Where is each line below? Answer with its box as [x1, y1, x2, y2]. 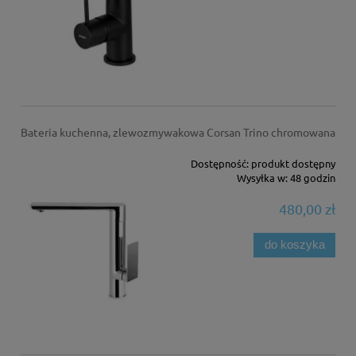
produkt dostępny [251, 156, 336, 170]
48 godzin [290, 170, 336, 184]
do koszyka [264, 238, 325, 252]
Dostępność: [191, 156, 250, 170]
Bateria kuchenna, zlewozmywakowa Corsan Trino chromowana [20, 124, 335, 139]
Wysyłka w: [237, 170, 288, 184]
